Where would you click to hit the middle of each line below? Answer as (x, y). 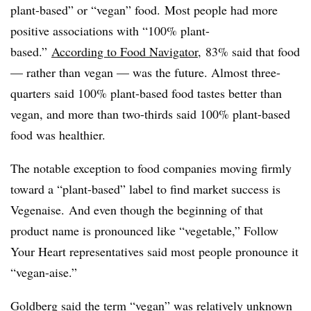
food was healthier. (58, 135)
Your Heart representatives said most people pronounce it (154, 252)
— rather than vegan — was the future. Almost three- (145, 73)
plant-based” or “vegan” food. (85, 10)
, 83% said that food (249, 52)
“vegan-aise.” (44, 272)
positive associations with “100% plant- (110, 31)
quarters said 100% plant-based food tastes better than (146, 93)
